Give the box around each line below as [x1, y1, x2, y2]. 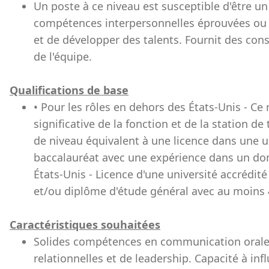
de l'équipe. [34, 49, 92, 64]
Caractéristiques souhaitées [10, 217, 160, 232]
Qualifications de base [10, 83, 128, 97]
